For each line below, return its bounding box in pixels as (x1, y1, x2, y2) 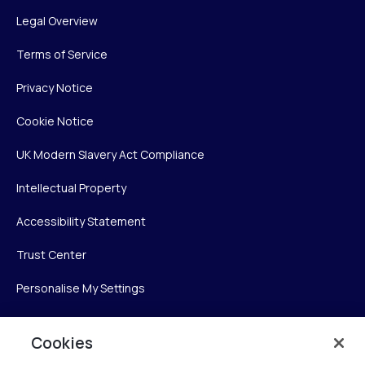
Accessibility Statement (16, 213, 146, 230)
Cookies (31, 332, 94, 354)
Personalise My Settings (16, 280, 145, 297)
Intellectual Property (16, 180, 126, 196)
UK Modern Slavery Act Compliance (16, 147, 204, 163)
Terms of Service (16, 46, 108, 63)
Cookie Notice (16, 113, 94, 130)
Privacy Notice (16, 80, 93, 96)
